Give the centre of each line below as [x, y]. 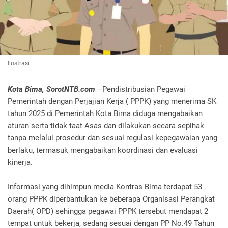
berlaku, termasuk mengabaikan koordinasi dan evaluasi [103, 150]
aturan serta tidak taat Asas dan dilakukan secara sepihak [106, 126]
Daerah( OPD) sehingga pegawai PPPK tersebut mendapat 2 [108, 211]
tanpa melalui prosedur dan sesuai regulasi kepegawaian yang [112, 138]
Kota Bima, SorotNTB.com [51, 89]
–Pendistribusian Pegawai [140, 89]
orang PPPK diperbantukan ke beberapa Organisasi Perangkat [111, 199]
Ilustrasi [19, 63]
